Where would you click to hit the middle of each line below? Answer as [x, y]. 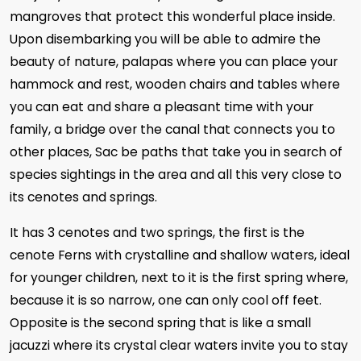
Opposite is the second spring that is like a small [160, 323]
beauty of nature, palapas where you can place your [174, 62]
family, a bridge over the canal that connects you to [172, 129]
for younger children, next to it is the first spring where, [179, 278]
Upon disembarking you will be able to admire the [165, 39]
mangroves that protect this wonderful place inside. [172, 17]
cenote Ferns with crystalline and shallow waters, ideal [180, 255]
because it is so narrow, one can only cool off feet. [166, 300]
